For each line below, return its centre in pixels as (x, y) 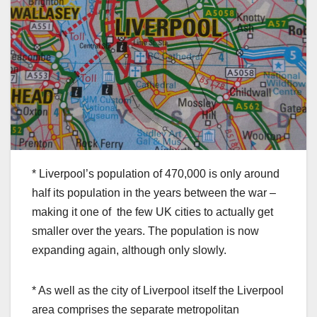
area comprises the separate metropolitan (136, 309)
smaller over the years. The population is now (145, 231)
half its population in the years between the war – (154, 192)
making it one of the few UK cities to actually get (152, 212)
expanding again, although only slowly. (129, 250)
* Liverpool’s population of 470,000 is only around (156, 173)
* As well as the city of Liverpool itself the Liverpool (158, 290)
